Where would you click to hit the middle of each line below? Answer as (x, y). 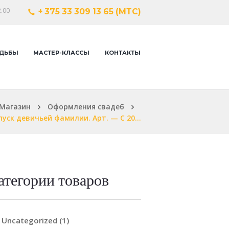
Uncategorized (29, 221)
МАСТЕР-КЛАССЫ (62, 52)
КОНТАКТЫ (123, 52)
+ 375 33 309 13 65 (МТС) (90, 12)
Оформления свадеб (86, 106)
